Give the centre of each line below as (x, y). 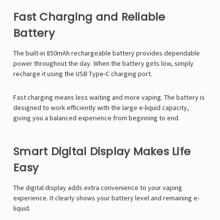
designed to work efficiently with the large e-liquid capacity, (101, 108)
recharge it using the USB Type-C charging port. (83, 74)
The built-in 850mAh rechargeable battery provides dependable (107, 53)
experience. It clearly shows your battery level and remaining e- (106, 198)
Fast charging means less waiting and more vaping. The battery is (109, 97)
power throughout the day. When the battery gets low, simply (103, 64)
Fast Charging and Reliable (89, 17)
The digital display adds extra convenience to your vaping (98, 188)
